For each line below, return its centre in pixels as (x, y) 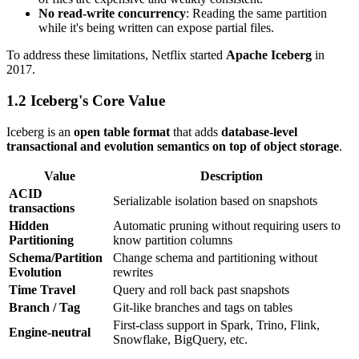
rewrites (133, 272)
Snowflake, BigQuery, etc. (180, 339)
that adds (196, 131)
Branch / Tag (44, 307)
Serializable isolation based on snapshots (215, 200)
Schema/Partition (56, 257)
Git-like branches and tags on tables (203, 307)
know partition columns (173, 240)
